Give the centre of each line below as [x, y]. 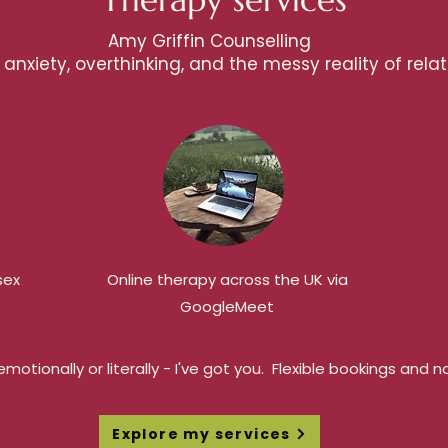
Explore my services [201, 433]
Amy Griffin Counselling [209, 41]
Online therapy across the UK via [227, 279]
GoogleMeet [227, 306]
